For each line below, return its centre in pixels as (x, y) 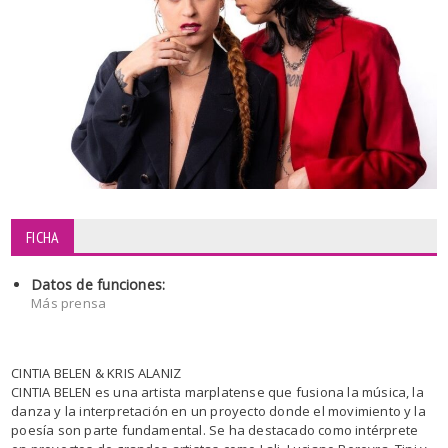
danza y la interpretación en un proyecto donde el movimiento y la (218, 410)
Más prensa (69, 302)
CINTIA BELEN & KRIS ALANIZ (96, 372)
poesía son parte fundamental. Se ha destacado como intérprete (215, 429)
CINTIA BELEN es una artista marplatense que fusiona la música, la (217, 391)
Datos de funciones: (98, 284)
